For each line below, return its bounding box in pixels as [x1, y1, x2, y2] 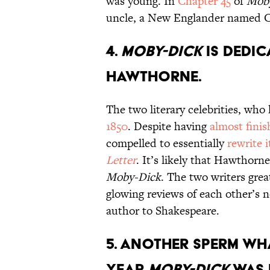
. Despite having [128, 118, 210, 135]
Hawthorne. [106, 67, 202, 86]
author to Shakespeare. [106, 202, 219, 219]
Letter [106, 152, 136, 169]
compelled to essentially [106, 135, 227, 152]
